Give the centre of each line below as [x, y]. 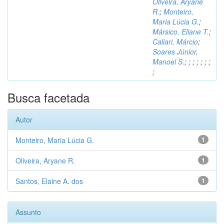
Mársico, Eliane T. [181, 32]
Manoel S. [168, 62]
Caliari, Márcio [175, 42]
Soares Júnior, [175, 52]
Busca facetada [48, 97]
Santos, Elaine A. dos [49, 181]
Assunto [28, 212]
